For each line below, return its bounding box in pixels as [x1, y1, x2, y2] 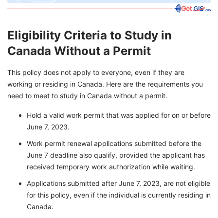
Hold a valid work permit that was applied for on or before [27, 111, 211, 120]
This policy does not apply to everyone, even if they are [7, 68, 184, 77]
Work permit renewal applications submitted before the [27, 139, 201, 148]
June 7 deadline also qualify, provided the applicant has [27, 151, 205, 160]
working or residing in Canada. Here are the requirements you [7, 80, 203, 89]
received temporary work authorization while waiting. [27, 163, 195, 171]
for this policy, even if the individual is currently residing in [27, 191, 211, 200]
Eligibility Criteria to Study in [7, 28, 172, 43]
